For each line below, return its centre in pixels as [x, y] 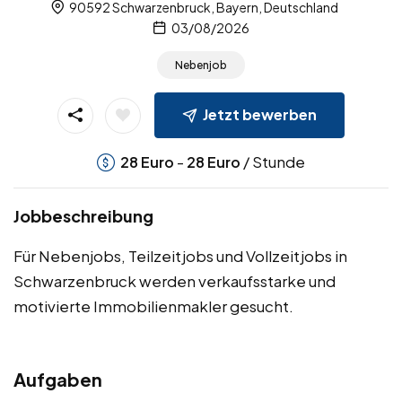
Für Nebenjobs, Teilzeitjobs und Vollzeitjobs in [180, 256]
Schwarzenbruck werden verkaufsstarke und [175, 281]
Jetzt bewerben [260, 114]
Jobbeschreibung [83, 216]
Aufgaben [58, 380]
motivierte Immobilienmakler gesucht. [153, 306]
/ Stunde [273, 162]
